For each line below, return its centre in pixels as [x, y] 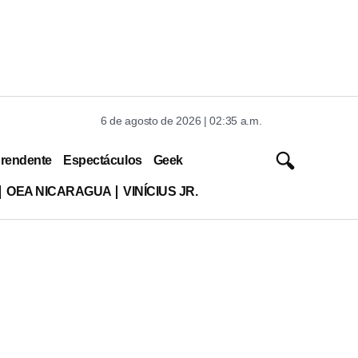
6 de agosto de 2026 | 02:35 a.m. [181, 121]
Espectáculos [103, 160]
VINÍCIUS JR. [160, 191]
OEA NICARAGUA [59, 191]
